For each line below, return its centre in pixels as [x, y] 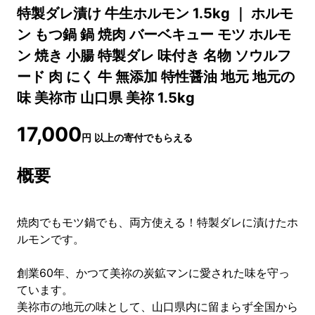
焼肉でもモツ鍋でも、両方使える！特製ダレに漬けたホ [157, 222]
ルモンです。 [51, 239]
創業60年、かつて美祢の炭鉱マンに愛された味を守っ [153, 273]
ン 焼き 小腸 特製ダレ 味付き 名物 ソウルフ [154, 55]
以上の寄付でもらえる [143, 138]
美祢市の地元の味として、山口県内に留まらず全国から [157, 307]
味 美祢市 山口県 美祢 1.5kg [106, 97]
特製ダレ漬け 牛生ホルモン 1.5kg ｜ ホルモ [155, 13]
